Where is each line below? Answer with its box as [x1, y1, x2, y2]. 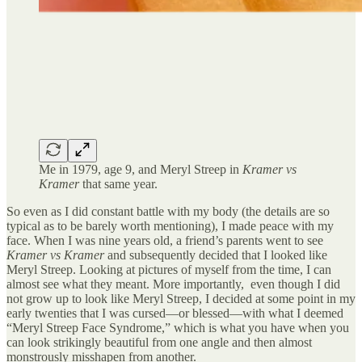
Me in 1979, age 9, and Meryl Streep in [39, 162, 242, 176]
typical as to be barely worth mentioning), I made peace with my [6, 218, 334, 233]
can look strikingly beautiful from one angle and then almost [6, 335, 312, 349]
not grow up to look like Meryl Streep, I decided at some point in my [6, 291, 356, 305]
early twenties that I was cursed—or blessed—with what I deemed [6, 305, 343, 320]
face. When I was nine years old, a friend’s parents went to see [6, 233, 323, 247]
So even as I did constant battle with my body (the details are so [6, 204, 330, 218]
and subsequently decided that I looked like [107, 247, 327, 262]
